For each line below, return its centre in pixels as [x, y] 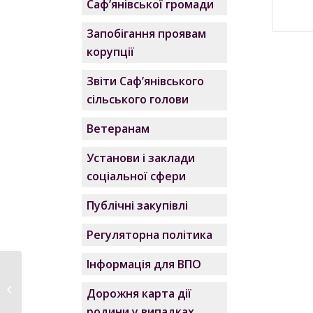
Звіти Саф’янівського [146, 81]
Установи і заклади [141, 158]
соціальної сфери [137, 176]
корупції [111, 52]
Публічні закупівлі [138, 205]
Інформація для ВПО [144, 264]
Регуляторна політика [150, 235]
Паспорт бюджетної [69, 274]
